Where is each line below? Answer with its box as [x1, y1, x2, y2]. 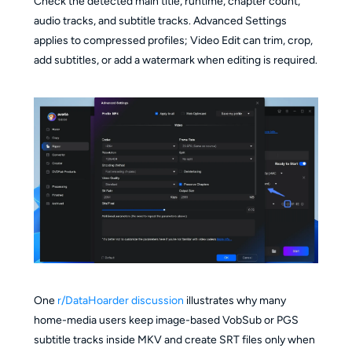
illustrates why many [183, 293, 286, 307]
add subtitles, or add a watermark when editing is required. [33, 53, 317, 68]
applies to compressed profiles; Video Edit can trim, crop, [33, 34, 313, 48]
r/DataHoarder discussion [57, 293, 184, 307]
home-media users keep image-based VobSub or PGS [33, 313, 299, 327]
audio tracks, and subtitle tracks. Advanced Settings [33, 14, 287, 28]
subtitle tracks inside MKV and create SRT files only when [33, 332, 315, 346]
